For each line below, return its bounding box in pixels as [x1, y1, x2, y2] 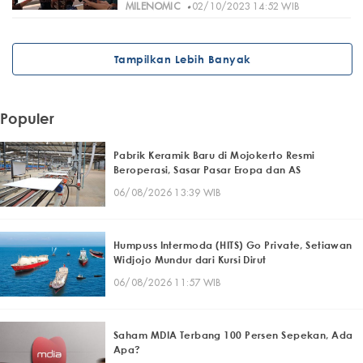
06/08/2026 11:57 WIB [113, 276, 221, 289]
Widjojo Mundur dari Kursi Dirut [113, 254, 267, 267]
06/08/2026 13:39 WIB [113, 186, 221, 199]
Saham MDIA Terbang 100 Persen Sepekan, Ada [113, 329, 353, 342]
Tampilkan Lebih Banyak [113, 53, 251, 66]
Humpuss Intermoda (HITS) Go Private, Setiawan [113, 239, 352, 252]
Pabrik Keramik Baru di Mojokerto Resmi [113, 149, 315, 162]
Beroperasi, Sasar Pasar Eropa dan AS [113, 164, 301, 177]
